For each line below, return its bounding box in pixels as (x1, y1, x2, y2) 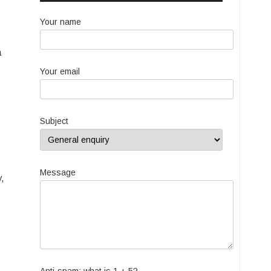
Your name (40, 17, 82, 27)
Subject (40, 116, 69, 126)
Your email (40, 67, 80, 76)
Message (40, 168, 76, 177)
